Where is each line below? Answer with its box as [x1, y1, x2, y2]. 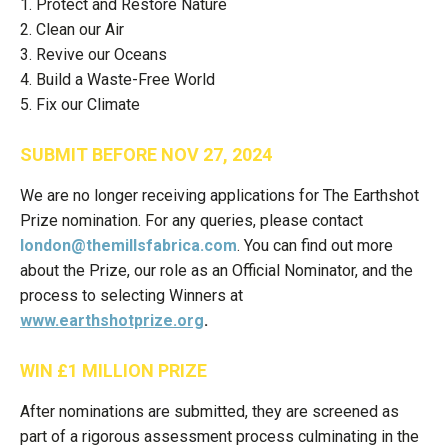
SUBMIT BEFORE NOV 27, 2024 [20, 144, 272, 165]
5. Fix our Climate [20, 95, 140, 114]
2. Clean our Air [20, 20, 124, 39]
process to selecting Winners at [20, 286, 243, 305]
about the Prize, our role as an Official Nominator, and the [20, 261, 413, 280]
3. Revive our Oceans [20, 45, 167, 64]
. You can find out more [237, 236, 393, 255]
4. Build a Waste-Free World [20, 70, 215, 89]
